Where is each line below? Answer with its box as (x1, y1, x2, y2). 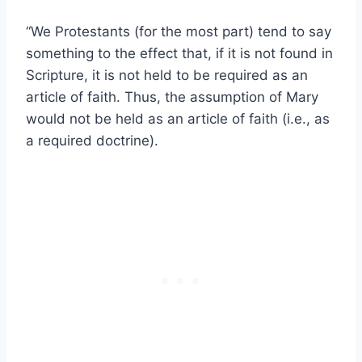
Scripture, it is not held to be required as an (26, 67, 308, 84)
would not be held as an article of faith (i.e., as (26, 111, 330, 128)
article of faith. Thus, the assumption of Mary (26, 89, 318, 106)
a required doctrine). (26, 133, 158, 149)
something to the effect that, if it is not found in (26, 45, 333, 62)
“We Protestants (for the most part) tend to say (26, 23, 331, 40)
